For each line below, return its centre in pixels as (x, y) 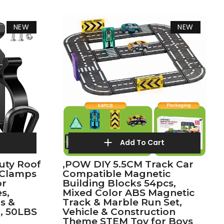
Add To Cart (142, 142)
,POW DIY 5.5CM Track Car (128, 164)
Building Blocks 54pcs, (119, 183)
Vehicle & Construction (119, 211)
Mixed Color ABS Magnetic (128, 192)
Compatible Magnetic (116, 173)
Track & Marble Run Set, (122, 202)
